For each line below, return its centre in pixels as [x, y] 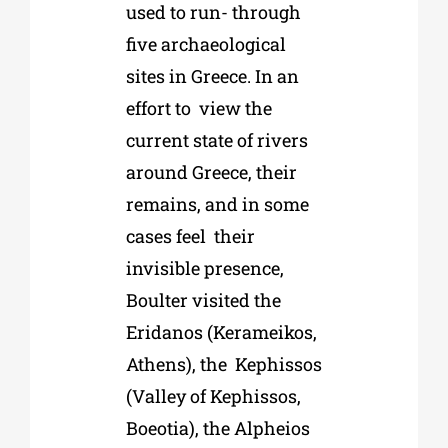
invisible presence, [204, 267]
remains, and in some [217, 203]
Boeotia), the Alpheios [217, 427]
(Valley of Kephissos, [213, 395]
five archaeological [205, 43]
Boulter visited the [203, 299]
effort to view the [198, 107]
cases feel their [190, 235]
